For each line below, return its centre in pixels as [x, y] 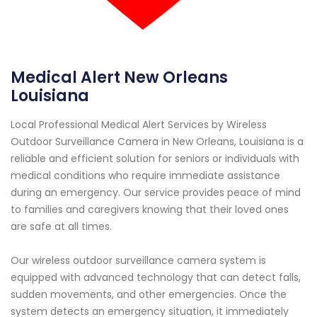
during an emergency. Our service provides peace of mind [156, 192]
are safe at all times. [61, 226]
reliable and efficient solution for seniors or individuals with [155, 158]
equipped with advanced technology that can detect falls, [156, 277]
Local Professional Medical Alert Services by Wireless [139, 124]
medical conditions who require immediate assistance [145, 175]
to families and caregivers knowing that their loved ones [150, 209]
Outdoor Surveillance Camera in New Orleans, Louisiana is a [157, 141]
